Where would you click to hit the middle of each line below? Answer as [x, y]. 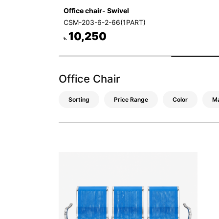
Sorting [79, 99]
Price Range [131, 99]
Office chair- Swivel [96, 11]
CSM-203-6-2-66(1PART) [105, 22]
